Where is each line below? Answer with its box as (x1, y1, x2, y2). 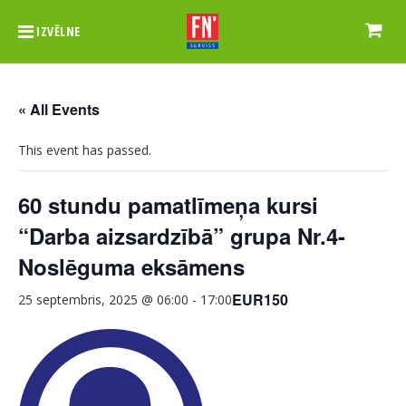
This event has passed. (18, 141, 151, 159)
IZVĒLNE (36, 23, 81, 40)
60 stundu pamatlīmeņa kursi (18, 189, 318, 220)
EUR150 (232, 289, 288, 310)
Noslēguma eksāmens (18, 251, 245, 282)
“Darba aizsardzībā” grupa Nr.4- (18, 220, 345, 251)
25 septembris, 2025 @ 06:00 (18, 291, 188, 308)
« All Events (18, 99, 100, 120)
